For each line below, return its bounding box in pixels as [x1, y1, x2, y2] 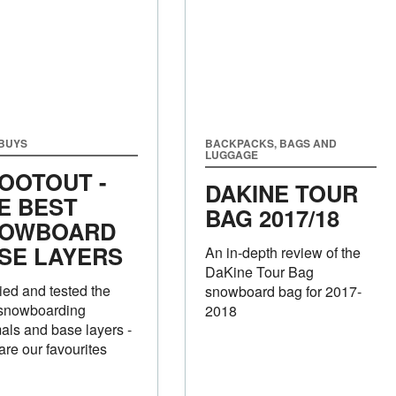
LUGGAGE [204, 146, 258, 163]
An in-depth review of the [204, 241, 361, 263]
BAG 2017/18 [204, 201, 339, 234]
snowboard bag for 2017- [204, 280, 362, 301]
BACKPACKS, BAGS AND [204, 134, 337, 151]
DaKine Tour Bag [204, 261, 314, 282]
